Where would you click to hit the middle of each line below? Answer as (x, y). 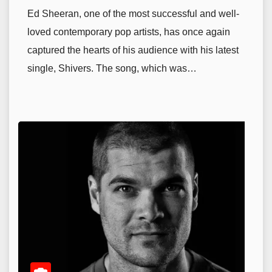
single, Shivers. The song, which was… (112, 68)
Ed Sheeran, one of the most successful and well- (133, 14)
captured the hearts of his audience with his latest (133, 50)
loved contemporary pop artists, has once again (129, 32)
